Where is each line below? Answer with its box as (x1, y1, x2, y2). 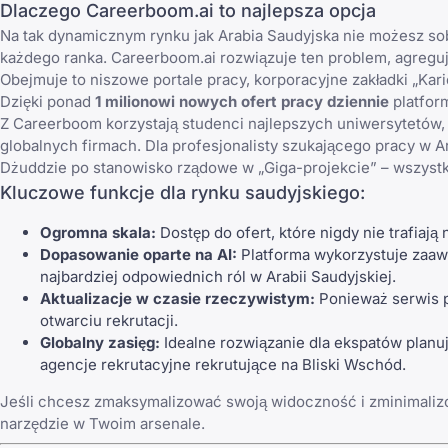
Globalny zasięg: (40, 333, 160, 353)
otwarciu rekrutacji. (40, 311, 178, 331)
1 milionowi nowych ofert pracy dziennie (95, 92, 389, 112)
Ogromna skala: (40, 223, 156, 243)
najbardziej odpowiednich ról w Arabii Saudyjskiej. (40, 267, 396, 287)
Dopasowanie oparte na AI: (40, 245, 237, 265)
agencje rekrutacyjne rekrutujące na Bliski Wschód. (40, 355, 406, 375)
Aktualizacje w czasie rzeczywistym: (40, 289, 315, 309)
